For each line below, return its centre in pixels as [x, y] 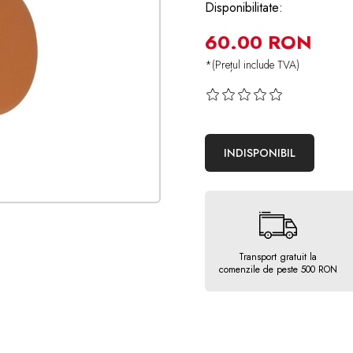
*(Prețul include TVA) [252, 65]
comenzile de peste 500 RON [278, 269]
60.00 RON [258, 42]
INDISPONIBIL [260, 153]
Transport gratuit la [278, 257]
